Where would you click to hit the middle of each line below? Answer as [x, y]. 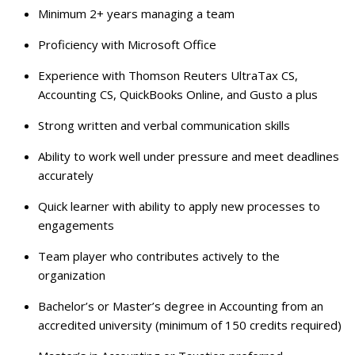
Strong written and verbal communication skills [164, 126]
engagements [76, 225]
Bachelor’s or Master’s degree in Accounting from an [181, 306]
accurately [66, 176]
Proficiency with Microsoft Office [127, 45]
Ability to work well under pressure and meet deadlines [189, 157]
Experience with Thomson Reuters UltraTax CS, [168, 76]
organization [72, 275]
